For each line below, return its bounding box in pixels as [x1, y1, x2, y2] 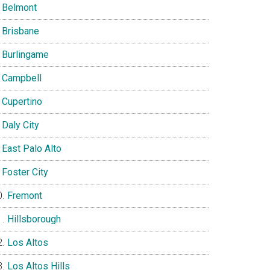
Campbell [2, 72, 42, 84]
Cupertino [2, 96, 42, 107]
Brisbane [2, 25, 39, 37]
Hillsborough [7, 213, 61, 225]
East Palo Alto [2, 143, 61, 154]
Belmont [2, 2, 37, 13]
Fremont [7, 190, 42, 201]
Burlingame [2, 49, 49, 60]
